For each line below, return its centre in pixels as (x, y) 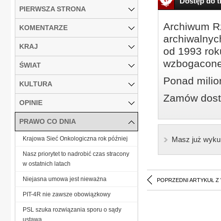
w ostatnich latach (47, 164)
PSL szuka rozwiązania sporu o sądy (72, 209)
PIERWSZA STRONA (53, 9)
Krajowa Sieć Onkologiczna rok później (75, 138)
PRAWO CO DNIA (48, 121)
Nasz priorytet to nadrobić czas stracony (76, 154)
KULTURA (36, 84)
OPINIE (31, 102)
